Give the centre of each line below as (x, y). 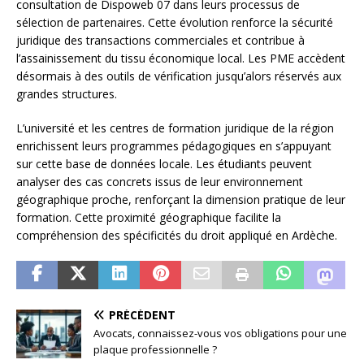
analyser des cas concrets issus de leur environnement (160, 182)
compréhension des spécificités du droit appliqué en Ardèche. (177, 236)
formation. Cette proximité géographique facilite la (149, 218)
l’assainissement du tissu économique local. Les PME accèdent (181, 58)
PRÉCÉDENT (142, 315)
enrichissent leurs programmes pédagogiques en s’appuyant (174, 146)
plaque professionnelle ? (155, 350)
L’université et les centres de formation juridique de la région (175, 128)
